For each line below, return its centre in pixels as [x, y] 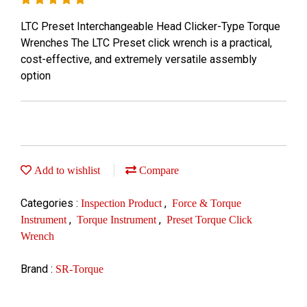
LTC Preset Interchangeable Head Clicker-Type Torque [150, 26]
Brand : [38, 269]
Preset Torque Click [209, 220]
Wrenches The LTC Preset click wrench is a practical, [146, 43]
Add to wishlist [66, 170]
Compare [158, 170]
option [36, 76]
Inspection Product [123, 203]
